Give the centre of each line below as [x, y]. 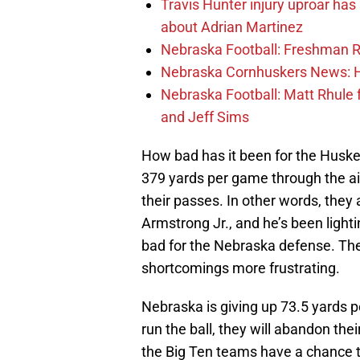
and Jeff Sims [205, 117]
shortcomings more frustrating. [241, 268]
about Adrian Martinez [232, 27]
